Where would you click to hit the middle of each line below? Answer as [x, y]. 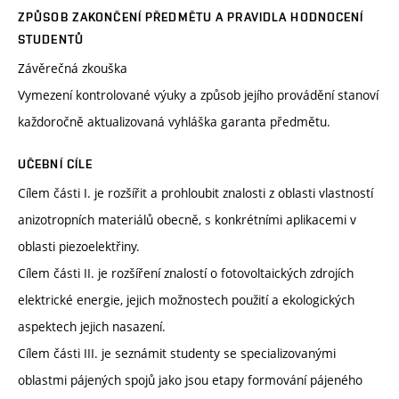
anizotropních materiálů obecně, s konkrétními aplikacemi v [187, 220]
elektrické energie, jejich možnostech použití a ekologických [186, 300]
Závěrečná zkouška [73, 69]
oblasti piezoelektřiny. [79, 247]
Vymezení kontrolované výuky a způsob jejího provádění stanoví [198, 95]
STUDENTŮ [51, 40]
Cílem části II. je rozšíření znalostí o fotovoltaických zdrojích [186, 273]
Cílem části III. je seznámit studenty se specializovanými [177, 354]
